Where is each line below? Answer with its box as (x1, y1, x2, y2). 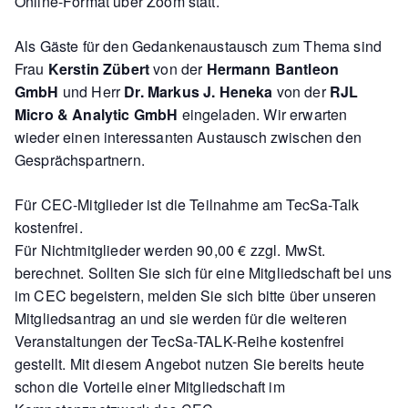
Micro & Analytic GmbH (15, 104, 182, 125)
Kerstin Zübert (47, 58, 150, 79)
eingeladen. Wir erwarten (181, 104, 348, 125)
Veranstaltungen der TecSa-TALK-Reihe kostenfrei (15, 331, 345, 352)
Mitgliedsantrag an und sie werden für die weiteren (15, 308, 348, 329)
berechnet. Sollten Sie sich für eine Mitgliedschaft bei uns (15, 262, 393, 283)
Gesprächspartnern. (15, 149, 145, 170)
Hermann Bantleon (206, 58, 340, 79)
